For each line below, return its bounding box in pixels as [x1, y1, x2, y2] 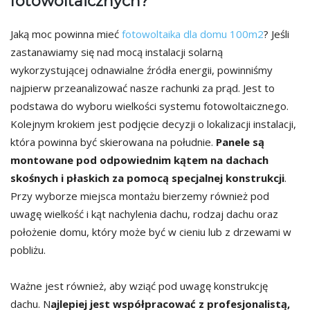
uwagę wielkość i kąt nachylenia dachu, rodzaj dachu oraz [10, 207, 278, 221]
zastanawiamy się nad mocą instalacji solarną [10, 45, 223, 60]
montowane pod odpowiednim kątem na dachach [10, 153, 268, 167]
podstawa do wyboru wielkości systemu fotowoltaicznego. [10, 99, 289, 113]
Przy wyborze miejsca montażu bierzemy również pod [10, 189, 269, 203]
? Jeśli [264, 27, 289, 42]
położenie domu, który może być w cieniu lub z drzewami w [10, 225, 291, 239]
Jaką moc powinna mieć [10, 27, 122, 42]
